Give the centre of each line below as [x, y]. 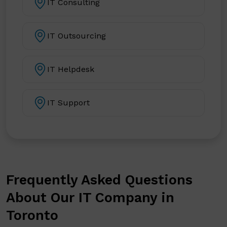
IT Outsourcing [77, 35]
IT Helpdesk [71, 69]
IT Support [68, 102]
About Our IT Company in [90, 197]
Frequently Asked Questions [99, 180]
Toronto [32, 215]
